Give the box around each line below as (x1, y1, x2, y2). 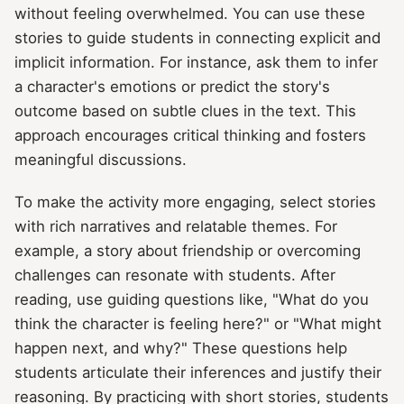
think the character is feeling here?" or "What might (14, 314, 381, 333)
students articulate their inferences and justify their (14, 363, 381, 381)
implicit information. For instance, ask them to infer (14, 52, 378, 71)
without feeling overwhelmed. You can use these (14, 4, 365, 23)
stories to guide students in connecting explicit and (14, 28, 381, 47)
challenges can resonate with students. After (14, 265, 335, 284)
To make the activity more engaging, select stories (14, 192, 376, 211)
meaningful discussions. (14, 150, 187, 169)
